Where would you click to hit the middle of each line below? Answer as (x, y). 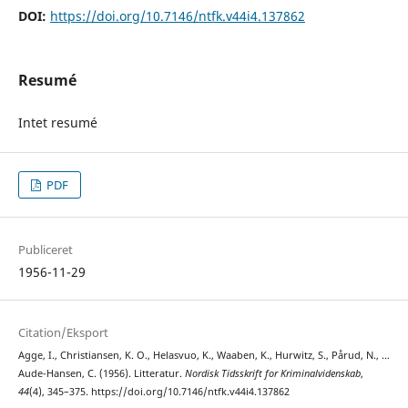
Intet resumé (57, 122)
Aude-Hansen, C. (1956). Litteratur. (101, 373)
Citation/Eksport (63, 332)
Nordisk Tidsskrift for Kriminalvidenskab (272, 373)
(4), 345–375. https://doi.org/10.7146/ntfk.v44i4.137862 (159, 391)
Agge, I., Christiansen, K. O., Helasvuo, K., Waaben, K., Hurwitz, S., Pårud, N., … (204, 355)
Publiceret (45, 249)
